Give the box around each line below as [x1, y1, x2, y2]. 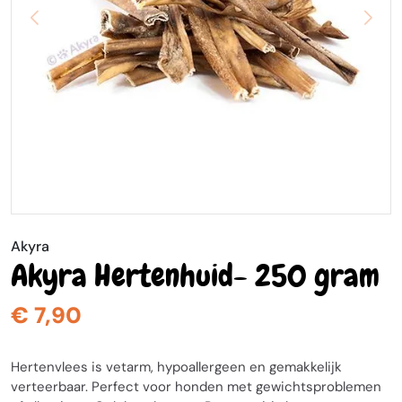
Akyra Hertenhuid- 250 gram [11, 256, 380, 296]
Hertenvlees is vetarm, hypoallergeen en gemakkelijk [11, 358, 342, 376]
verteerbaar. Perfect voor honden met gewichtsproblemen [11, 378, 381, 396]
